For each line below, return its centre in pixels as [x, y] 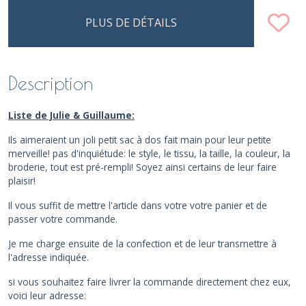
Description [51, 83]
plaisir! [22, 180]
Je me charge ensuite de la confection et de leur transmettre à [142, 243]
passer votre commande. [63, 219]
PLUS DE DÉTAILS [131, 22]
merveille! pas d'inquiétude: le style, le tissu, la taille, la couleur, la [149, 153]
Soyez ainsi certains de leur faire [206, 167]
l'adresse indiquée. [48, 257]
